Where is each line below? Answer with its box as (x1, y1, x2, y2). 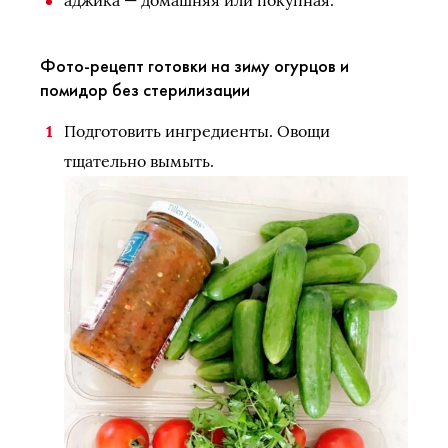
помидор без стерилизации (40, 78, 250, 102)
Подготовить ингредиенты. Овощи (64, 121, 330, 142)
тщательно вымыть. (64, 151, 214, 172)
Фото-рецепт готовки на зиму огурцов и (40, 54, 349, 78)
